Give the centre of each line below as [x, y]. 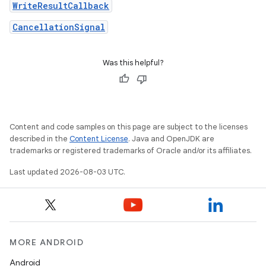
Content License [99, 139]
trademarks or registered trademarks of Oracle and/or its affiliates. [131, 151]
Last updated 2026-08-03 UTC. [67, 172]
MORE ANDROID [47, 242]
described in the [39, 139]
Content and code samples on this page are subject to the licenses [129, 127]
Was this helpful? [133, 63]
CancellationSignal [59, 27]
